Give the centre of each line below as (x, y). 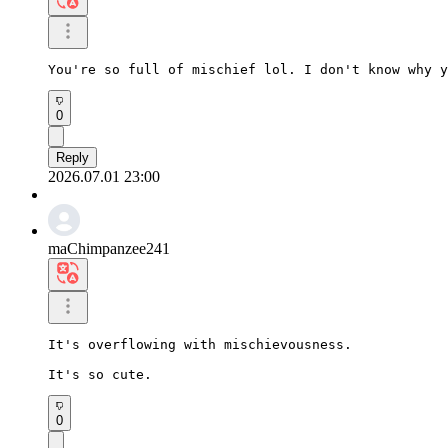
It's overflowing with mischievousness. (200, 344)
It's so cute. (100, 374)
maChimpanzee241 (109, 248)
